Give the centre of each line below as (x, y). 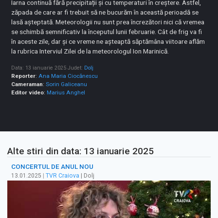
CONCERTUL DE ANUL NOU (52, 167)
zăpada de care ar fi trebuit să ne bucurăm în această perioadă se (105, 12)
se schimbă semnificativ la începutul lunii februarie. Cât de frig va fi (107, 32)
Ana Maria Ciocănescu (68, 76)
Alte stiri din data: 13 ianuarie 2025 (81, 151)
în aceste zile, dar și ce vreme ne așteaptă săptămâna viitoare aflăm (108, 42)
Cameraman (27, 84)
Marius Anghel (66, 93)
